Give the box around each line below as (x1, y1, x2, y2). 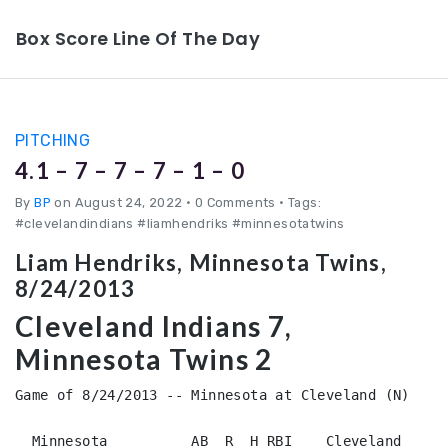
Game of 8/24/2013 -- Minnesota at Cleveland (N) (15, 387, 410, 403)
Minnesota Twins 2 (15, 342, 273, 376)
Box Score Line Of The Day (16, 26, 260, 51)
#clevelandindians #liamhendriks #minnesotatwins (15, 216, 345, 231)
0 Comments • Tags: (191, 195, 322, 210)
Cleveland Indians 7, (15, 309, 292, 343)
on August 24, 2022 (51, 195, 187, 210)
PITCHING (15, 131, 91, 150)
